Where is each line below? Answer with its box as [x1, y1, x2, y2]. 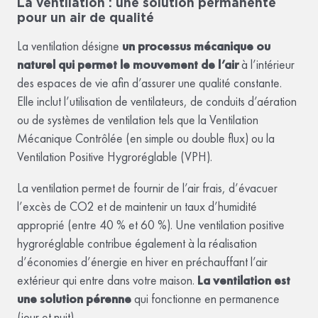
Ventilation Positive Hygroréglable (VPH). [17, 149, 212, 165]
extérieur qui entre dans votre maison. [17, 273, 197, 289]
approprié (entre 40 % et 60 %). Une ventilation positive [17, 217, 285, 234]
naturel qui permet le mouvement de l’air [17, 57, 238, 73]
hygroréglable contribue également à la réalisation [17, 236, 257, 252]
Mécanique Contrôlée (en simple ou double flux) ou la [17, 131, 275, 147]
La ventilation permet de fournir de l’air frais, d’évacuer [17, 180, 278, 197]
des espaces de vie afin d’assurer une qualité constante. [17, 75, 282, 92]
